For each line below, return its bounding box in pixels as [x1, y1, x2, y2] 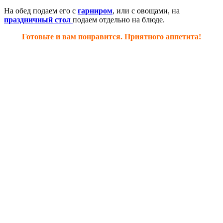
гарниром [78, 6, 112, 15]
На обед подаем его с [4, 6, 78, 15]
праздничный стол [4, 15, 71, 24]
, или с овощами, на [112, 6, 180, 15]
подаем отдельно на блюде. [73, 15, 165, 24]
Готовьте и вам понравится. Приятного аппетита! [22, 32, 201, 41]
